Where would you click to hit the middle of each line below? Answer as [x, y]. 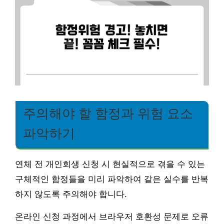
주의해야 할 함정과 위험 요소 [108, 113]
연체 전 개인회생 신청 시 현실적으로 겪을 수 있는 [110, 164]
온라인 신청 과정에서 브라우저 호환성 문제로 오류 [112, 216]
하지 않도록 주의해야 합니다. [71, 194]
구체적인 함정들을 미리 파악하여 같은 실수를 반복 [112, 179]
